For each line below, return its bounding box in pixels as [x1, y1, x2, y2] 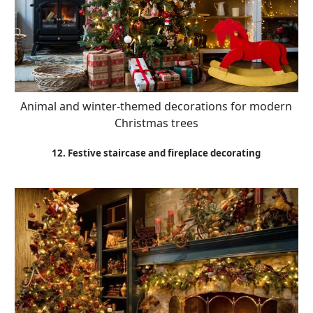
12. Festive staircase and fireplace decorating [52, 147, 261, 160]
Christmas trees [114, 115, 198, 131]
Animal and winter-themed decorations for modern [20, 98, 293, 114]
